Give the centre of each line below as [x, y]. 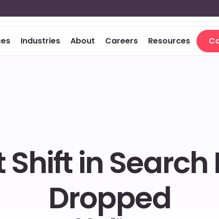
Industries [40, 41]
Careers [121, 41]
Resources [169, 41]
